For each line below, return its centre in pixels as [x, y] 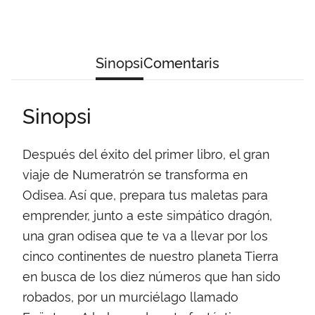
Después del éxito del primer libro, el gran [146, 153]
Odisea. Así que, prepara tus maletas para [145, 194]
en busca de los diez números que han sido [152, 275]
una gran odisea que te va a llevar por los [145, 234]
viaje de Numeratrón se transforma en [135, 173]
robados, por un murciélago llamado [130, 296]
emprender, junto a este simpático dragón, [147, 214]
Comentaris [181, 62]
